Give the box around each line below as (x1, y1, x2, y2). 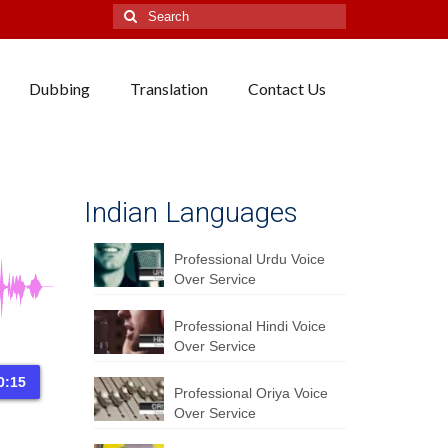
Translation (129, 79, 208, 98)
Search (112, 5, 159, 21)
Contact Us (247, 79, 326, 98)
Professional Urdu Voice (173, 251, 325, 267)
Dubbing (28, 79, 90, 98)
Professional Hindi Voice (173, 318, 326, 334)
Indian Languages (83, 196, 298, 229)
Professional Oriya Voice (173, 385, 328, 401)
